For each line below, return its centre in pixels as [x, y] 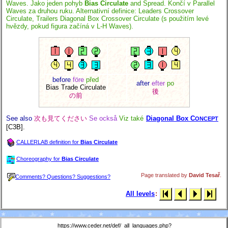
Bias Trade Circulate [76, 87]
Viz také [131, 118]
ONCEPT [207, 118]
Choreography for [39, 159]
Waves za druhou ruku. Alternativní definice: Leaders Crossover [100, 11]
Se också [103, 118]
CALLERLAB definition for [48, 142]
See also [19, 118]
